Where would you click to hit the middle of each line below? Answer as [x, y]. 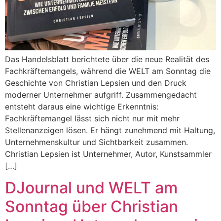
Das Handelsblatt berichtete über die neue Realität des [107, 59]
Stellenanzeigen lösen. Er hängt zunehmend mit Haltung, [110, 130]
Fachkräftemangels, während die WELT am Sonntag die [108, 71]
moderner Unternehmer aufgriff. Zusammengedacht [101, 94]
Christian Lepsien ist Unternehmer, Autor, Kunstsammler [108, 154]
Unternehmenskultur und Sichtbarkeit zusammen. [96, 142]
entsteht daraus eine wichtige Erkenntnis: [82, 106]
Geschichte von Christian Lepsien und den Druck [96, 83]
